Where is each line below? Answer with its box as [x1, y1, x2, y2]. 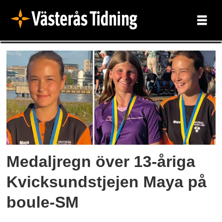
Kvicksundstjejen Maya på [6, 173, 207, 191]
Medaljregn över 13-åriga [6, 153, 196, 171]
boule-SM [6, 193, 79, 212]
